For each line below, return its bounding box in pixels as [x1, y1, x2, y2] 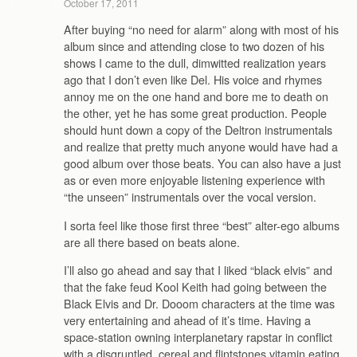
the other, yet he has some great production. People [64, 104, 327, 122]
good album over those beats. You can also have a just [64, 155, 341, 172]
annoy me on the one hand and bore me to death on [64, 88, 328, 105]
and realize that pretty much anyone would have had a [64, 138, 338, 155]
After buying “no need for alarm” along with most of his [64, 21, 339, 38]
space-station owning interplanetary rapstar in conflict [64, 328, 332, 345]
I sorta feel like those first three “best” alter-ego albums [64, 216, 339, 233]
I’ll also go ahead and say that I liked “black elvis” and [64, 261, 332, 278]
